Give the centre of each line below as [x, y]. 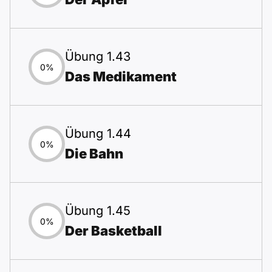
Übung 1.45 [98, 211]
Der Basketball [114, 231]
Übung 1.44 [98, 134]
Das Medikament [121, 76]
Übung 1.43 [98, 56]
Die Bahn [94, 154]
